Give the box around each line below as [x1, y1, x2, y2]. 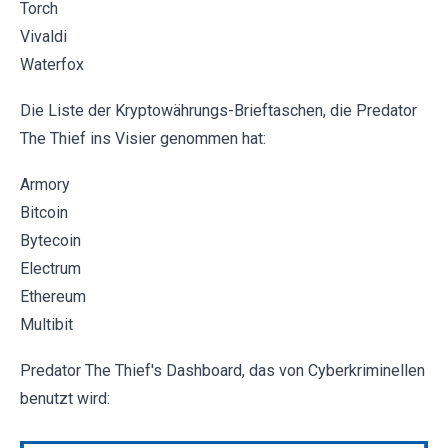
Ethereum [20, 286, 86, 306]
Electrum [20, 258, 81, 278]
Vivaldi [20, 26, 67, 46]
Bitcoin [20, 202, 68, 222]
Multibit [20, 314, 73, 334]
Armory [20, 174, 70, 194]
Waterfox [20, 54, 84, 74]
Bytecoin [20, 230, 81, 250]
